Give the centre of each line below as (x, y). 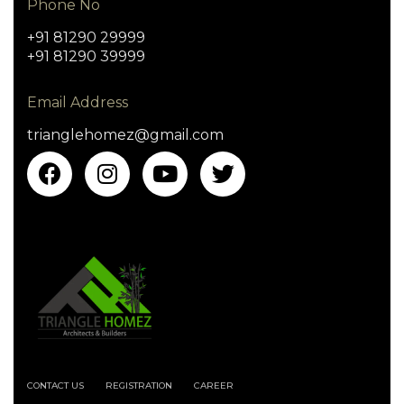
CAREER (214, 385)
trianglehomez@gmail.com (125, 134)
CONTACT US (55, 385)
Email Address (78, 102)
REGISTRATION (139, 385)
